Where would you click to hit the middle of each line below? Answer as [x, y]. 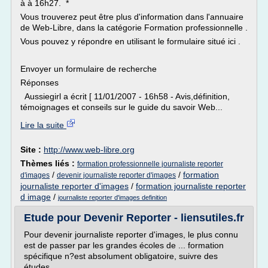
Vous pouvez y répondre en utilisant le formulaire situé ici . [130, 41]
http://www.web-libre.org [89, 150]
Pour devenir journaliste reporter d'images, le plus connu [131, 234]
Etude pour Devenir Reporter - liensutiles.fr [134, 218]
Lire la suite [43, 125]
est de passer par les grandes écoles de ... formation [124, 245]
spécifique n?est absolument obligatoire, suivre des [121, 256]
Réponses [39, 83]
